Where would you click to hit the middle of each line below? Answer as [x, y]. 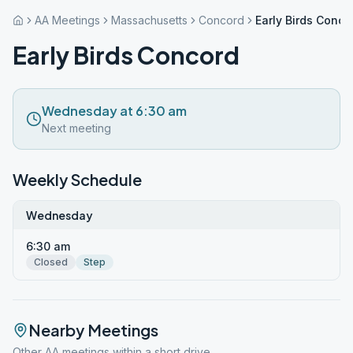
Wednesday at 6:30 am [114, 111]
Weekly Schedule [77, 179]
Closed [51, 262]
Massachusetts [149, 20]
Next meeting [76, 128]
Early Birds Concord [126, 55]
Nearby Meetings [93, 330]
